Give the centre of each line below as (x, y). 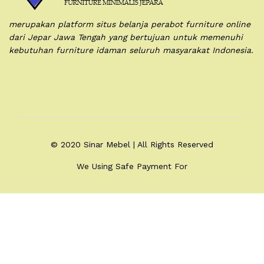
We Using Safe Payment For (132, 166)
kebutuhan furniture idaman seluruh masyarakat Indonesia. (131, 50)
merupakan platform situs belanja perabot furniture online (130, 24)
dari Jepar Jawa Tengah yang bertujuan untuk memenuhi (126, 37)
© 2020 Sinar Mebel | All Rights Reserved (132, 145)
